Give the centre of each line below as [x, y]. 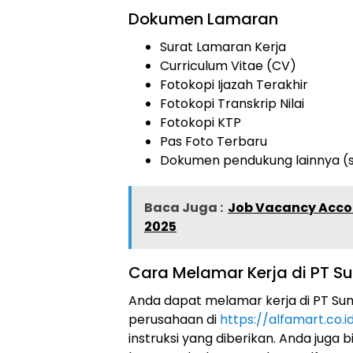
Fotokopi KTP [201, 123]
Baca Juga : [184, 208]
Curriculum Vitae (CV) [228, 66]
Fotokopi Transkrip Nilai [232, 104]
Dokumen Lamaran [203, 19]
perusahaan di [174, 320]
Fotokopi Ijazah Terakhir [234, 85]
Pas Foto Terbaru [214, 141]
